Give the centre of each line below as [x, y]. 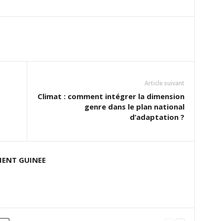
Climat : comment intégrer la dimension [111, 96]
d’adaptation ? [157, 117]
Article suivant [164, 83]
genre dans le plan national [134, 107]
